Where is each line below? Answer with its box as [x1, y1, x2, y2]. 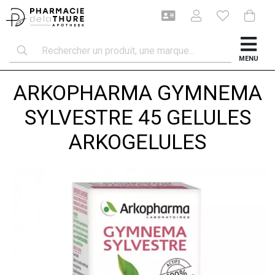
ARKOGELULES [69, 130, 206, 154]
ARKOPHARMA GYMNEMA [13, 80, 262, 105]
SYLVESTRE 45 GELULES [24, 105, 251, 130]
